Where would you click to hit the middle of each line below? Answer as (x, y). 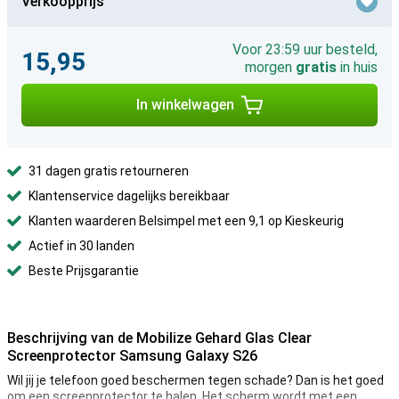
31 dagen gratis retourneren (109, 171)
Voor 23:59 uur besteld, (305, 49)
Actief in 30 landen (81, 246)
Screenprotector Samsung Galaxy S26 (132, 356)
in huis (357, 67)
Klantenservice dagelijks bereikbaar (129, 196)
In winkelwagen (185, 105)
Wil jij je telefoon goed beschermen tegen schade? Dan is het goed (195, 380)
